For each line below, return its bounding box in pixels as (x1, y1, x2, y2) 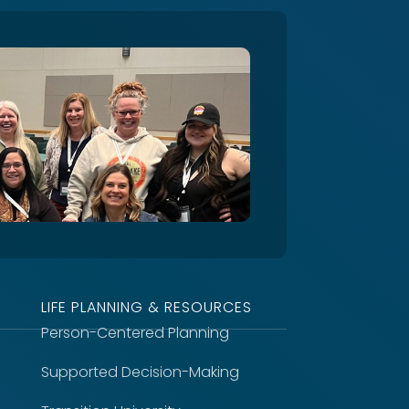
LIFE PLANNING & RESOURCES (40, 296, 252, 318)
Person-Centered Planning (40, 321, 229, 343)
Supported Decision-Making (40, 361, 239, 383)
